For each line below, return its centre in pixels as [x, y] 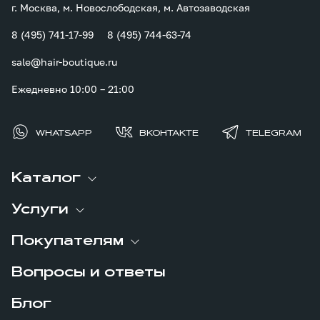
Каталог [46, 178]
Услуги [40, 210]
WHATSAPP [64, 133]
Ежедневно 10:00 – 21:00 [73, 89]
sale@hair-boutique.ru [64, 61]
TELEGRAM [274, 133]
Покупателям [67, 241]
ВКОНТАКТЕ [169, 133]
